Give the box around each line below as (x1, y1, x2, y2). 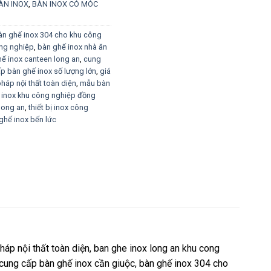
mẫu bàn (80, 78, 110, 88)
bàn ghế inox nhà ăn (38, 42, 107, 51)
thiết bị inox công (28, 102, 88, 112)
